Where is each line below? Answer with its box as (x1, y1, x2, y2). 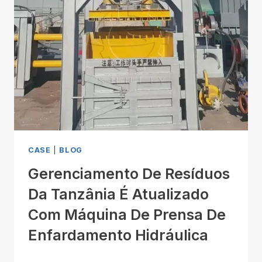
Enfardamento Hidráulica (28, 226, 208, 244)
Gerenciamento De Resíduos (28, 164, 230, 182)
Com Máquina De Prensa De (28, 205, 226, 223)
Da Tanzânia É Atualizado (28, 185, 209, 203)
